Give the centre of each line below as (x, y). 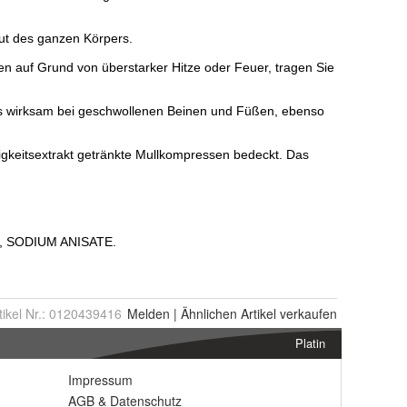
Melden (149, 313)
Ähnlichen (209, 313)
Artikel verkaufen (287, 313)
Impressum (100, 380)
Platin (310, 343)
